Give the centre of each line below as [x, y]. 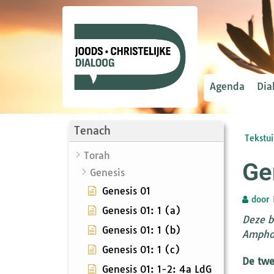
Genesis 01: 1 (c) [141, 249]
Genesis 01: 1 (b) [142, 230]
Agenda [228, 86]
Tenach [92, 130]
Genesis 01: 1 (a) [142, 210]
